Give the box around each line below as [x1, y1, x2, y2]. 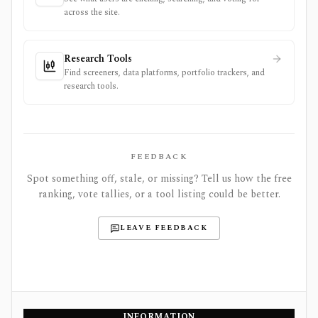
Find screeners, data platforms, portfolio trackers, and [64, 66, 265, 79]
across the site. [64, 6, 120, 19]
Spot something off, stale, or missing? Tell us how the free [26, 171, 292, 186]
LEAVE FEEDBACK [120, 222, 208, 234]
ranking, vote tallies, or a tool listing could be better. [38, 187, 280, 202]
